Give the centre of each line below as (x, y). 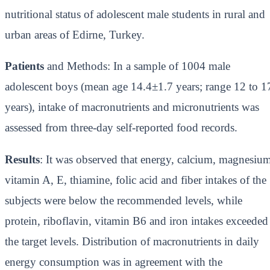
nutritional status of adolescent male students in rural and (135, 14)
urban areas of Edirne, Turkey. (75, 34)
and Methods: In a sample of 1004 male (139, 66)
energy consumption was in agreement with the (114, 262)
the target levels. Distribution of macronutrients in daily (132, 241)
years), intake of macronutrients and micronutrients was (132, 107)
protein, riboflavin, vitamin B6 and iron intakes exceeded (137, 221)
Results (22, 159)
